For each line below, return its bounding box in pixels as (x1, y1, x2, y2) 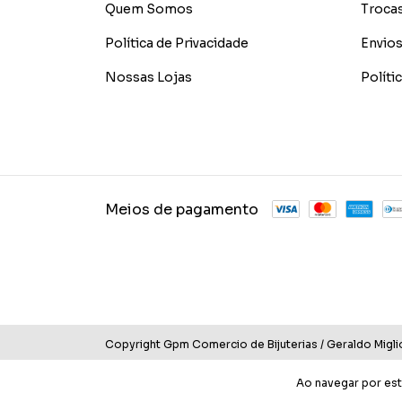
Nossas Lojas (105, 69, 192, 85)
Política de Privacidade (105, 35, 249, 51)
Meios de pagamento (105, 200, 258, 219)
